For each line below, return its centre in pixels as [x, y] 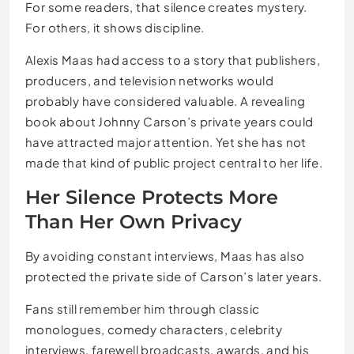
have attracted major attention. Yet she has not [166, 141]
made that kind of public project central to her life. [174, 162]
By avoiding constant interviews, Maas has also [165, 255]
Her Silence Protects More [152, 197]
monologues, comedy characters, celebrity [154, 329]
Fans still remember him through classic [143, 308]
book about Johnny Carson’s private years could [169, 121]
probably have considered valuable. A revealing [166, 100]
